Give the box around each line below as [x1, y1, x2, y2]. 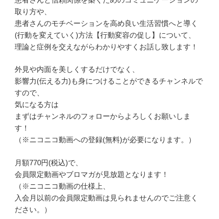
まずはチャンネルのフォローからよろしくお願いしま [15, 112, 191, 121]
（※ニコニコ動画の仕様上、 [15, 181, 110, 190]
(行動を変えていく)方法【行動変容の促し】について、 [15, 30, 196, 39]
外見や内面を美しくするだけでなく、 [15, 65, 139, 74]
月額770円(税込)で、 [15, 158, 83, 167]
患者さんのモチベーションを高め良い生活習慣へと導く [15, 19, 198, 27]
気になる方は [15, 100, 59, 109]
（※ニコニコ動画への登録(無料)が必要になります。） [15, 135, 196, 144]
